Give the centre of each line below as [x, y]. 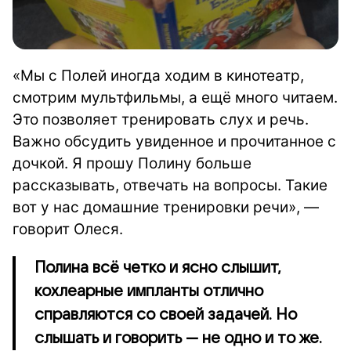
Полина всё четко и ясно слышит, [158, 268]
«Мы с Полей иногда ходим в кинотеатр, [158, 75]
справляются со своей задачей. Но [166, 315]
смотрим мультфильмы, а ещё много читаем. [175, 97]
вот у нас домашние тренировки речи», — [166, 207]
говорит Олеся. [68, 229]
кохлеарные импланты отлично [149, 291]
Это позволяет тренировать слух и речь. [161, 119]
